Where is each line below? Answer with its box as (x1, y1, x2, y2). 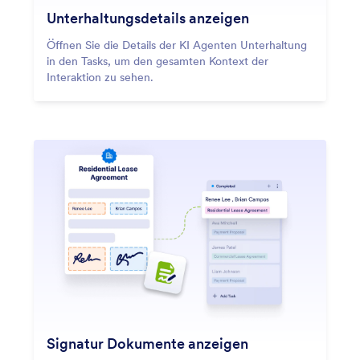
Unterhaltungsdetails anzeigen (47, 8, 249, 27)
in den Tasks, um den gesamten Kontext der (47, 53, 268, 68)
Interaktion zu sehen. (47, 69, 153, 84)
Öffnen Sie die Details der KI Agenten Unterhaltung (47, 37, 307, 52)
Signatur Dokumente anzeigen (47, 333, 248, 353)
